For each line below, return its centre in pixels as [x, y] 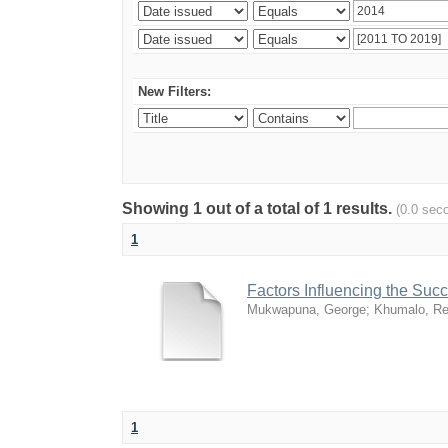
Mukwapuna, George [306, 309]
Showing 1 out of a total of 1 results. [259, 208]
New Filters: [174, 91]
